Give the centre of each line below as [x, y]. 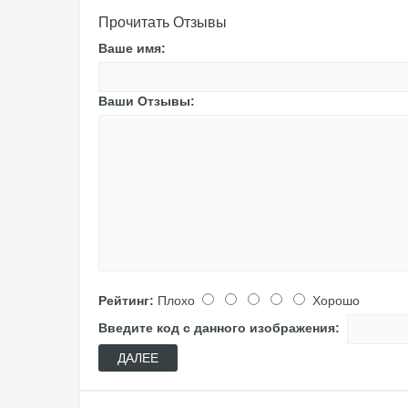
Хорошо [336, 301]
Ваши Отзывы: [147, 101]
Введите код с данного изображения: [219, 328]
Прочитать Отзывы [163, 22]
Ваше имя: [132, 48]
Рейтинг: [126, 301]
